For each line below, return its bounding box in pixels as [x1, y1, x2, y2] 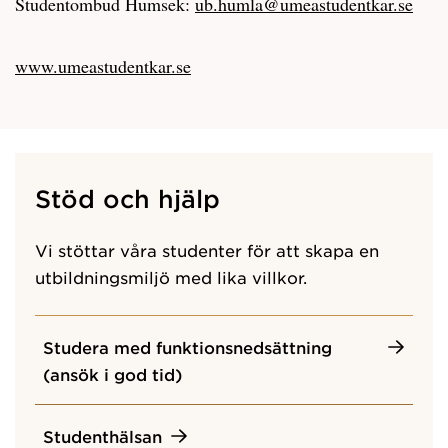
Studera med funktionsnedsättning [43, 336, 332, 357]
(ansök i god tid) [43, 363, 182, 384]
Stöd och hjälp [35, 183, 220, 213]
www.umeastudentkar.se [15, 53, 191, 78]
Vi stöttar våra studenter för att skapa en [35, 239, 379, 260]
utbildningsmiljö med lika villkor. [35, 266, 307, 287]
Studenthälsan [43, 425, 162, 446]
